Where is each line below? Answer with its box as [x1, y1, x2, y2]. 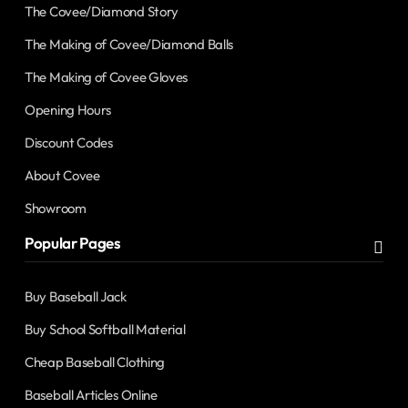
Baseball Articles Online [25, 386, 158, 404]
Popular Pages [25, 233, 121, 253]
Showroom [25, 199, 87, 218]
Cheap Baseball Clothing [25, 353, 166, 372]
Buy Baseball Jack [25, 288, 127, 306]
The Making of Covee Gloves [25, 68, 189, 87]
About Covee [25, 167, 100, 185]
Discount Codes [25, 134, 113, 152]
